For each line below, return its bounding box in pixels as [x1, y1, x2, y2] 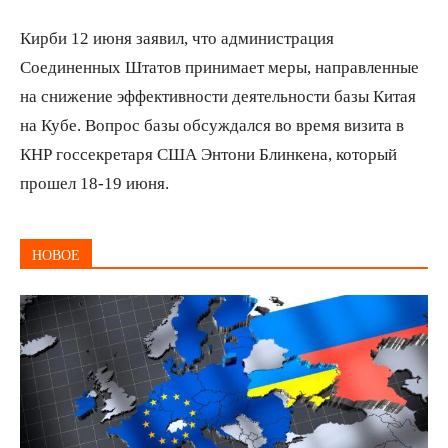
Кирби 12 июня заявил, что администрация [20, 28, 334, 46]
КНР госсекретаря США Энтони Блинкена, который [20, 144, 397, 162]
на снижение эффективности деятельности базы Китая [20, 86, 416, 104]
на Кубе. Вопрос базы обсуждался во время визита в [20, 115, 404, 133]
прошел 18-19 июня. [20, 173, 173, 191]
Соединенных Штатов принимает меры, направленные [20, 57, 419, 75]
